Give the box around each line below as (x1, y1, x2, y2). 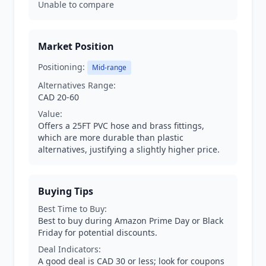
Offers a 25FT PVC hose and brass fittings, (38, 120, 204, 131)
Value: (38, 108, 62, 119)
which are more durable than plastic (38, 132, 183, 143)
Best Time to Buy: (38, 203, 107, 214)
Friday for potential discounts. (38, 227, 157, 238)
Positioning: (38, 61, 85, 72)
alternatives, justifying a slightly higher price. (38, 144, 220, 155)
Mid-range (92, 62, 126, 72)
